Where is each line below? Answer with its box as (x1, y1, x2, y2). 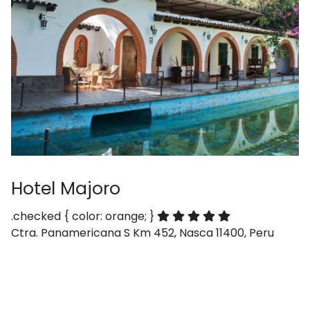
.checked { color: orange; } (11, 208, 157, 224)
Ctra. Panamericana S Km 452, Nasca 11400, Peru (11, 225, 274, 241)
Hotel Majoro (11, 176, 120, 201)
